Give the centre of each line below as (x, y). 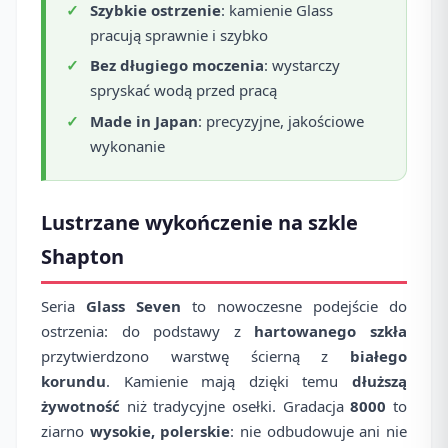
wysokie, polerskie (160, 430)
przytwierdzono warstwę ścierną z (195, 355)
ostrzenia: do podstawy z (148, 330)
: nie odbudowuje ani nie (319, 430)
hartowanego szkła (331, 330)
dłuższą (379, 380)
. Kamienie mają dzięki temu (229, 380)
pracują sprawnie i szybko (179, 35)
